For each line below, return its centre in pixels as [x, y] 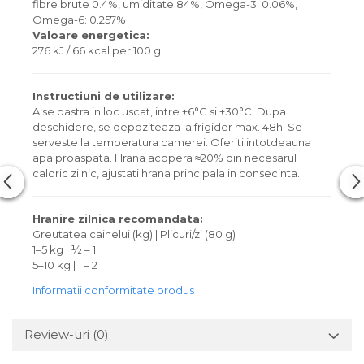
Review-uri [58, 334]
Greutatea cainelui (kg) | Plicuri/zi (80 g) [134, 234]
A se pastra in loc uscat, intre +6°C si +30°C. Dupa [159, 111]
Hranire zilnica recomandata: [118, 219]
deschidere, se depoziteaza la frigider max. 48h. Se [167, 127]
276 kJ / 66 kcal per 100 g [97, 50]
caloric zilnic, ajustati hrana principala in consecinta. [166, 173]
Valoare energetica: [91, 35]
